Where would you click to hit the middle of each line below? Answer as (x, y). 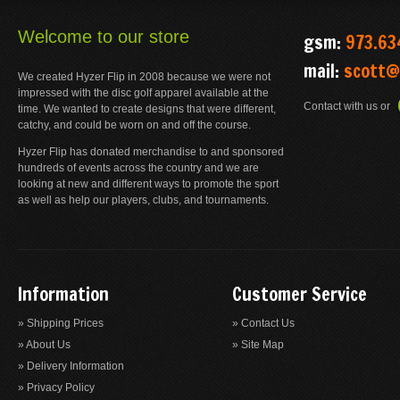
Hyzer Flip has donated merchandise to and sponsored (151, 152)
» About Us (44, 345)
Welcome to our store (104, 37)
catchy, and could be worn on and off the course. (134, 125)
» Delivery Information (71, 366)
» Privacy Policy (56, 387)
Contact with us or (348, 106)
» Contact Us (263, 323)
